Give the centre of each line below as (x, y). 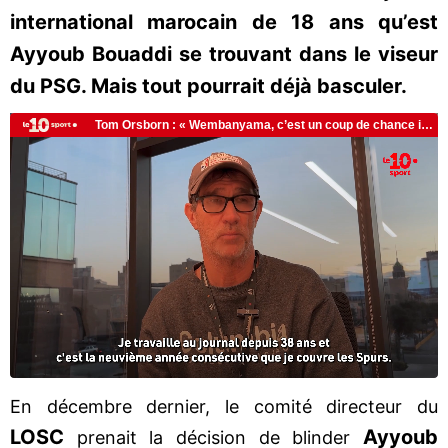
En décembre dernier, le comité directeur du (224, 406)
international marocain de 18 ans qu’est (224, 22)
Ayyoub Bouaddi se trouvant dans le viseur (224, 54)
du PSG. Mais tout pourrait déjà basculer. (208, 86)
